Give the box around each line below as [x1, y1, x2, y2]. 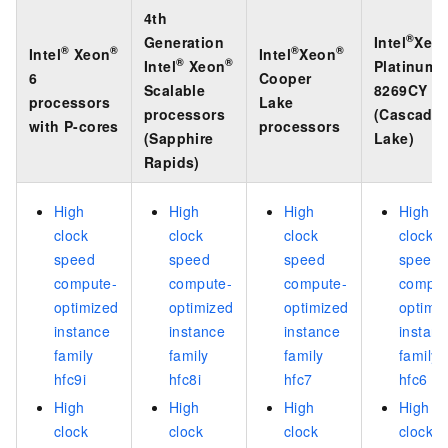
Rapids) [144, 151, 200, 172]
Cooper [259, 67, 312, 88]
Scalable [144, 79, 206, 100]
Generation [144, 31, 225, 52]
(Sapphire [144, 127, 214, 148]
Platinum [374, 55, 438, 76]
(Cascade [374, 103, 442, 124]
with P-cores [29, 115, 119, 136]
